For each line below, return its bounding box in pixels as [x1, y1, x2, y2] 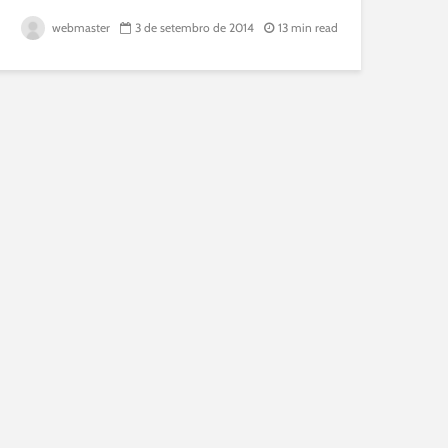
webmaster [49, 20, 110, 35]
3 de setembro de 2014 [135, 20, 254, 35]
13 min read [278, 20, 338, 35]
